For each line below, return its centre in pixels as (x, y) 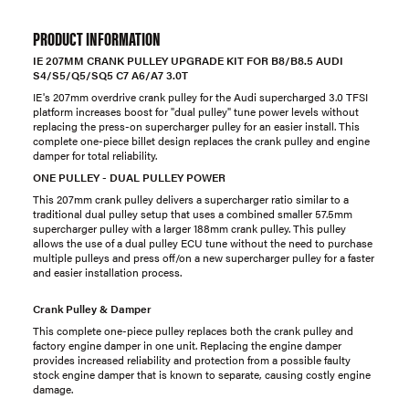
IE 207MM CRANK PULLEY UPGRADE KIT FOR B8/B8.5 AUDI (188, 60)
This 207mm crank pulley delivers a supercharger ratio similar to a (191, 199)
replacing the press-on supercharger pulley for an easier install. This (196, 126)
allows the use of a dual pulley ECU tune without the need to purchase (203, 243)
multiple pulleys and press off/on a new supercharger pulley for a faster (204, 257)
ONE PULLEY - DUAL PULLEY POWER (129, 177)
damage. (53, 389)
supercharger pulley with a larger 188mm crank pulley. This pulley (189, 228)
